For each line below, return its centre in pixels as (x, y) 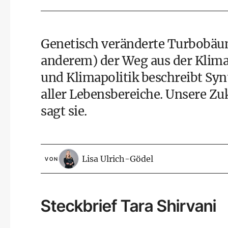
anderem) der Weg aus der (118, 61)
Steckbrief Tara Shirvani (129, 206)
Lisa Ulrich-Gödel (118, 159)
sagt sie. (64, 111)
